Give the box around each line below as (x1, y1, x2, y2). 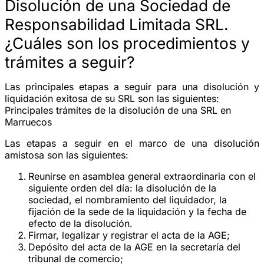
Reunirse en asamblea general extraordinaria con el (28, 170, 256, 182)
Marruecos (5, 115, 52, 128)
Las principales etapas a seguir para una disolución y (5, 80, 259, 93)
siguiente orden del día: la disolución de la (28, 181, 216, 194)
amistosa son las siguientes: (5, 148, 128, 161)
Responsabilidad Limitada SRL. (5, 14, 229, 34)
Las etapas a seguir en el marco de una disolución (5, 137, 259, 149)
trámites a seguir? (5, 52, 134, 71)
